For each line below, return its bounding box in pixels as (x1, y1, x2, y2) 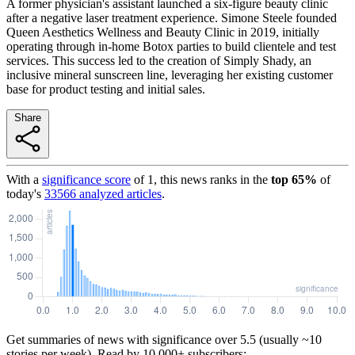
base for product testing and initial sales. (6, 82, 205, 96)
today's (6, 186, 41, 200)
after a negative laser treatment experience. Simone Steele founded (6, 10, 337, 25)
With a (6, 172, 39, 186)
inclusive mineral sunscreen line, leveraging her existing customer (6, 67, 333, 82)
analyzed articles (76, 186, 162, 200)
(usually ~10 (256, 332, 322, 346)
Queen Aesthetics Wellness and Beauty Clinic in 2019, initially (6, 25, 319, 39)
